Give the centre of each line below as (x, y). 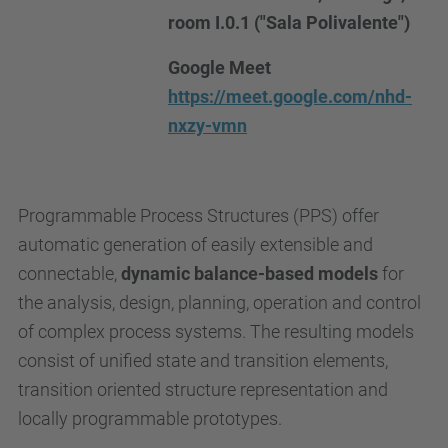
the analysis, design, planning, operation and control (219, 302)
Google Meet (219, 67)
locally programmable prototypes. (150, 418)
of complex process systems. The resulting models (216, 331)
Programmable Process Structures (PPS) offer (198, 215)
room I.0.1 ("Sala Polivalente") (289, 22)
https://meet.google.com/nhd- (290, 96)
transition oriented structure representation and (203, 389)
